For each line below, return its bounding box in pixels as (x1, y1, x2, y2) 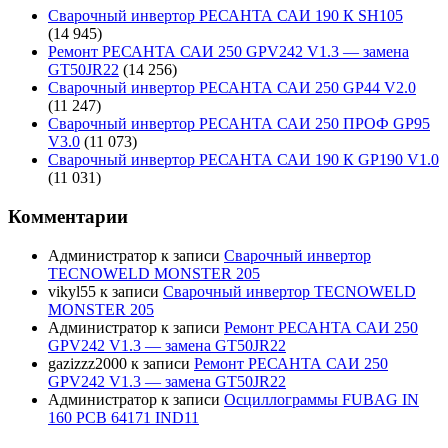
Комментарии (8, 206, 128, 228)
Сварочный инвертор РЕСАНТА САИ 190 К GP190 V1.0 (48, 151, 439, 169)
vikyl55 (48, 282, 96, 300)
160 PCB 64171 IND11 (48, 408, 199, 426)
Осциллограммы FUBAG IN (224, 390, 419, 408)
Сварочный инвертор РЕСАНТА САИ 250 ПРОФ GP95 (48, 115, 430, 133)
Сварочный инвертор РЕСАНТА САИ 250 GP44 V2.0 (48, 79, 416, 97)
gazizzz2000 (48, 354, 127, 372)
